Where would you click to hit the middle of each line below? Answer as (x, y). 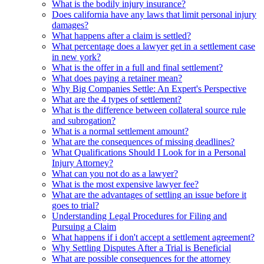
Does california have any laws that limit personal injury (154, 14)
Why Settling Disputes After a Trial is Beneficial (141, 247)
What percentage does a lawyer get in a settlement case (154, 46)
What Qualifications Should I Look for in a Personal (149, 152)
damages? (70, 25)
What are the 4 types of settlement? (117, 99)
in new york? (76, 57)
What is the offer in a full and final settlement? (137, 67)
